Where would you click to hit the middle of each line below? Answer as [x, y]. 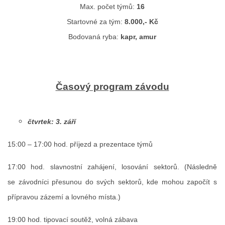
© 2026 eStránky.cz [113, 62]
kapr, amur [138, 37]
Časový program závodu [112, 87]
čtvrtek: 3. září [52, 122]
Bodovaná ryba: [94, 37]
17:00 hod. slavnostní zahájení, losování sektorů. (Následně [112, 167]
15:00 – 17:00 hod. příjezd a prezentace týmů [80, 144]
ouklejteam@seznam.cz [156, 32]
